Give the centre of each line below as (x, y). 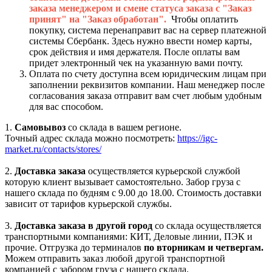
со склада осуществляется (207, 225)
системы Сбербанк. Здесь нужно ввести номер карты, (141, 41)
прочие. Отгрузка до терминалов (74, 247)
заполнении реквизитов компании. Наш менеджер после (147, 84)
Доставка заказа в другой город (83, 225)
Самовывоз (39, 127)
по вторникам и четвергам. (204, 247)
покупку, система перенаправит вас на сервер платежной (148, 30)
